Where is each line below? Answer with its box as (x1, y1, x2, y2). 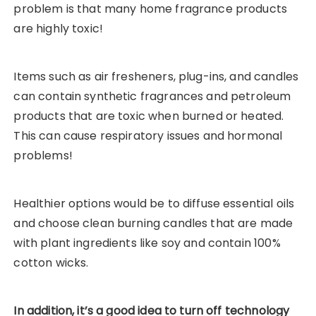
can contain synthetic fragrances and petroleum (13, 88, 291, 105)
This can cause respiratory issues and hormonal (13, 128, 283, 145)
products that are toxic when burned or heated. (13, 108, 284, 125)
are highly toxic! (13, 20, 104, 37)
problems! (13, 147, 73, 164)
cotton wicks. (13, 255, 89, 272)
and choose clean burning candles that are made (13, 215, 293, 232)
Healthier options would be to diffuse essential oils (13, 195, 295, 212)
